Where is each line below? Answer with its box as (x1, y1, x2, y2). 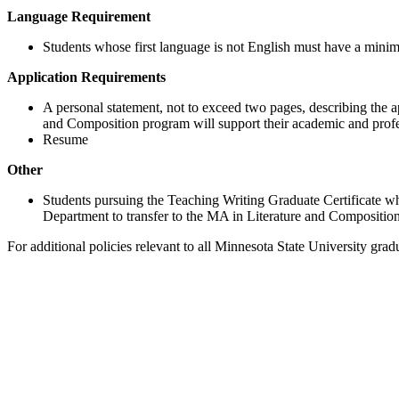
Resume (43, 131, 88, 147)
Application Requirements (7, 69, 166, 85)
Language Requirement (7, 8, 151, 24)
